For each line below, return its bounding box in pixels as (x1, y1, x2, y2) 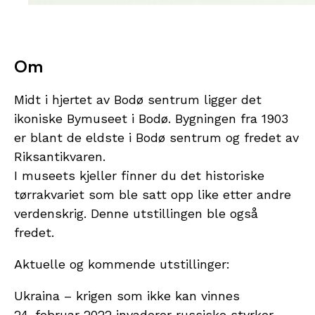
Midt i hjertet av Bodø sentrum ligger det (14, 92, 262, 108)
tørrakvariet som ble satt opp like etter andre (14, 187, 291, 202)
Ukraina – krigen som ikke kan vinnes (14, 288, 240, 304)
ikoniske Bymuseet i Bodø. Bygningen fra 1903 (14, 111, 288, 127)
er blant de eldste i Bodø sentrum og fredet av (14, 130, 299, 146)
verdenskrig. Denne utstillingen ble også (14, 206, 258, 221)
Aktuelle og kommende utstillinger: (14, 257, 230, 272)
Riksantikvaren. (14, 149, 105, 165)
